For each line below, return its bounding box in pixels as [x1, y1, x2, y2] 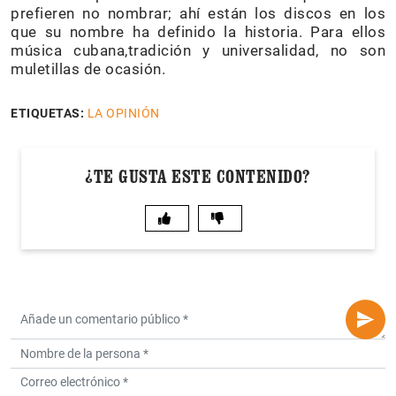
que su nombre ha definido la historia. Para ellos [11, 23, 385, 42]
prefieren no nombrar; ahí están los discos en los [11, 4, 385, 23]
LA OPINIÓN [87, 106, 160, 121]
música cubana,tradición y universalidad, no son [11, 42, 385, 60]
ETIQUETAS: [11, 106, 84, 121]
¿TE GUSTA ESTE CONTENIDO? [85, 165, 311, 188]
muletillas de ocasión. [11, 60, 165, 79]
